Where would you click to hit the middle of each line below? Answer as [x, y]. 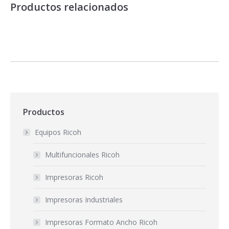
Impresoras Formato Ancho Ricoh [101, 222]
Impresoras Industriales [84, 199]
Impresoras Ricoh [74, 177]
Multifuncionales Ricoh [82, 154]
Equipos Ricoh [58, 132]
